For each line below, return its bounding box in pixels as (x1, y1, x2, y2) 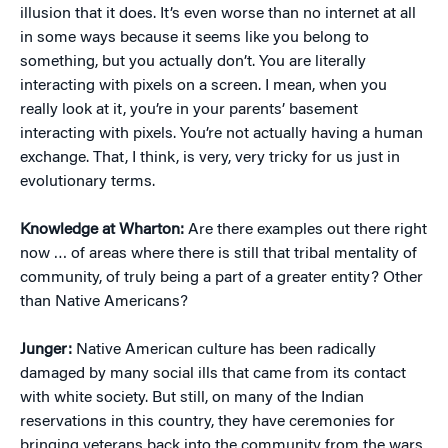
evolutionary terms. (20, 174, 155, 190)
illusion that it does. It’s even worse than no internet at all (20, 6, 416, 22)
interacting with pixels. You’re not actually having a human (20, 126, 423, 142)
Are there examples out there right (188, 222, 427, 238)
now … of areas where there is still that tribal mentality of (20, 246, 417, 262)
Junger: (20, 342, 76, 358)
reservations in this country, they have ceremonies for (20, 414, 395, 430)
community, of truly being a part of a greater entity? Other (20, 270, 423, 286)
